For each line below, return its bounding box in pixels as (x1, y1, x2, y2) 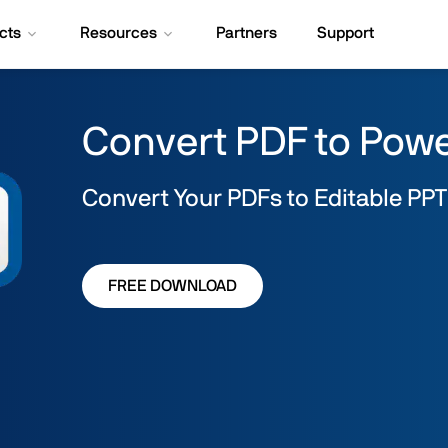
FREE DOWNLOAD (108, 278, 237, 294)
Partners (216, 25, 278, 41)
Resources (80, 25, 158, 41)
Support (317, 25, 375, 41)
